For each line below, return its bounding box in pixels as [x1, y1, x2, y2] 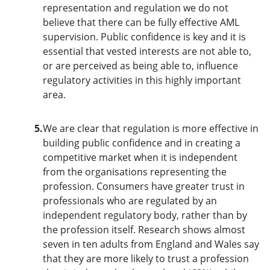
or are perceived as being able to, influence [42, 58, 238, 72]
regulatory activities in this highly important [42, 73, 241, 87]
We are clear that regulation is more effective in [42, 121, 259, 135]
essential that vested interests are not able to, [42, 44, 251, 58]
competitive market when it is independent [42, 150, 237, 164]
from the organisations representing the [42, 165, 227, 178]
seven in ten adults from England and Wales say [42, 237, 259, 251]
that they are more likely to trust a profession [42, 251, 249, 265]
